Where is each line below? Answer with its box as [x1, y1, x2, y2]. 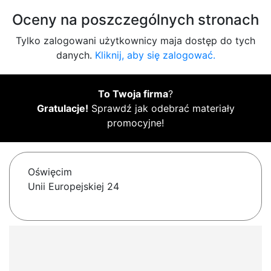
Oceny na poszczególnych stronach [12, 11, 259, 29]
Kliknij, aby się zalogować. [94, 49, 215, 62]
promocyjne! [107, 117, 164, 129]
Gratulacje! [36, 102, 88, 115]
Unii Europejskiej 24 [28, 180, 119, 193]
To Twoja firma [98, 88, 168, 100]
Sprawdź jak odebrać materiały [88, 102, 235, 115]
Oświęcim [28, 166, 72, 178]
